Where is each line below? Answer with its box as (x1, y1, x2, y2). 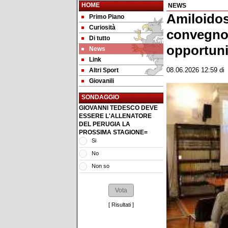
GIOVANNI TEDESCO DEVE (79, 104, 158, 111)
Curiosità (89, 24, 116, 31)
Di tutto (89, 35, 110, 42)
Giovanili (89, 77, 114, 84)
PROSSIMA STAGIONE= (79, 129, 148, 136)
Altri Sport (89, 67, 119, 74)
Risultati (111, 201, 131, 208)
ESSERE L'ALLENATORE (79, 112, 152, 120)
